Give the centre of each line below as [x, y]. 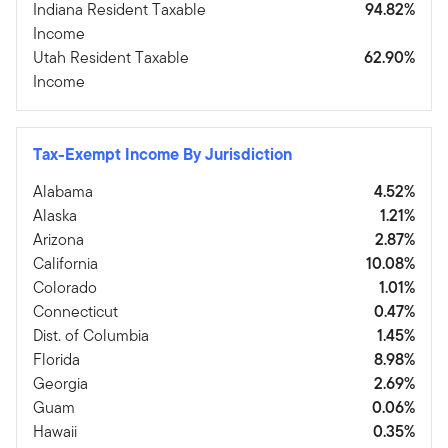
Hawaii [55, 431]
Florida [56, 359]
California [65, 263]
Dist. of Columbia [91, 335]
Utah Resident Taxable [111, 57]
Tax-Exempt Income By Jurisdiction [162, 153]
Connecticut [75, 311]
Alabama [63, 191]
